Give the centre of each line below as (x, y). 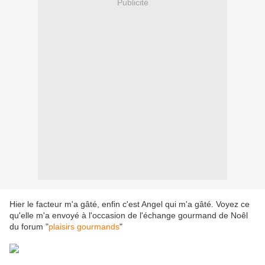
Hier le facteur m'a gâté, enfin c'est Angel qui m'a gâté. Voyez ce (130, 204)
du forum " (29, 227)
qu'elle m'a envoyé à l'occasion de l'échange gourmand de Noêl (129, 216)
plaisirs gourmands (84, 227)
